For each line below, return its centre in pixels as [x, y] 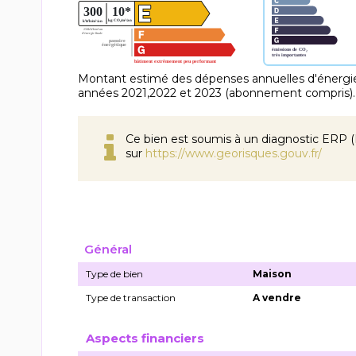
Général [108, 249]
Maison [273, 273]
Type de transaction [131, 297]
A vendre [277, 297]
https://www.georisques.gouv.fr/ [234, 153]
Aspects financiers [145, 338]
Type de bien [114, 273]
